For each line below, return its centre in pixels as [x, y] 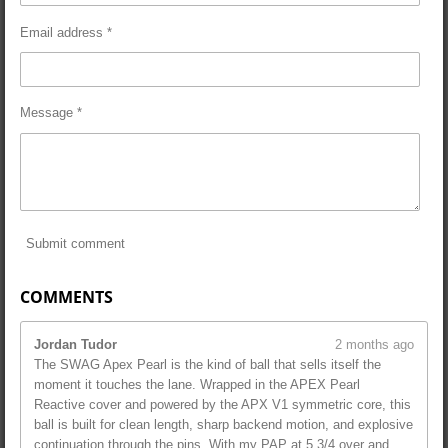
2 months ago [374, 344]
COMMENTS [66, 296]
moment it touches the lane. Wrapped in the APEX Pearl [197, 384]
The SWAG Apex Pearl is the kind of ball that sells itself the [207, 364]
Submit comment [75, 244]
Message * [51, 112]
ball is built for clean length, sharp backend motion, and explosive [223, 424]
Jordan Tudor [75, 344]
